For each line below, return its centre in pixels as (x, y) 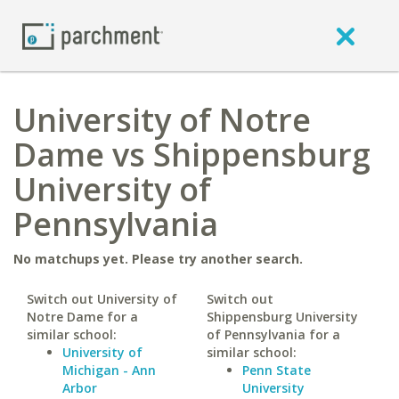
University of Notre (162, 120)
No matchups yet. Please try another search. (158, 259)
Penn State (276, 370)
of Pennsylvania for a (273, 334)
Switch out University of (102, 299)
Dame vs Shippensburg (192, 155)
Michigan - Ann (109, 370)
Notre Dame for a (82, 317)
